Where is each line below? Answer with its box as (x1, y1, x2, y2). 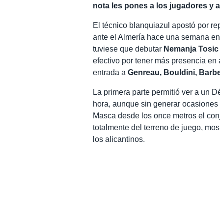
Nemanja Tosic (164, 44, 219, 53)
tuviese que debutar (93, 44, 164, 53)
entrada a (93, 68, 128, 77)
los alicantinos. (93, 135, 145, 143)
